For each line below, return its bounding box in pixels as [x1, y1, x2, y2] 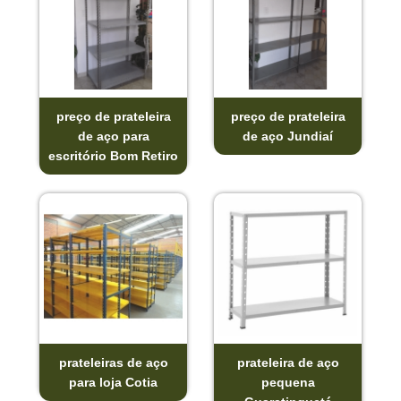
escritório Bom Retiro [48, 148, 178, 163]
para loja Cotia [69, 374, 158, 389]
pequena [260, 374, 315, 389]
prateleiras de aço [58, 354, 168, 370]
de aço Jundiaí [243, 128, 333, 143]
